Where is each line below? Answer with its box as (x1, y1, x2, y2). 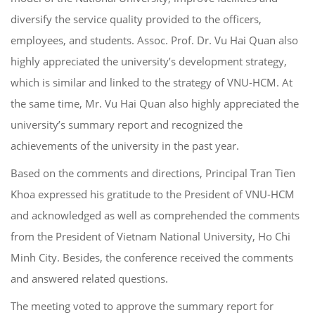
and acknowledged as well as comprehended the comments (11, 207, 300, 222)
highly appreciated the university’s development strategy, (11, 53, 287, 68)
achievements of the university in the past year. (11, 138, 239, 153)
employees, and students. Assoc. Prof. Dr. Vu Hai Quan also (11, 32, 298, 47)
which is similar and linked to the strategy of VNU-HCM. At (11, 75, 292, 89)
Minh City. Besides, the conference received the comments (11, 250, 293, 264)
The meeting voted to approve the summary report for (11, 298, 274, 313)
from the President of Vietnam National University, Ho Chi (11, 229, 290, 243)
